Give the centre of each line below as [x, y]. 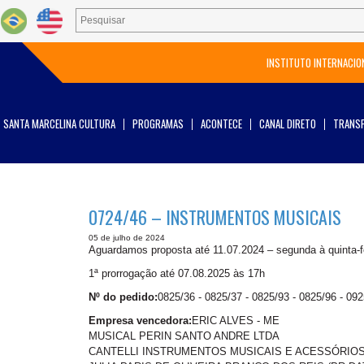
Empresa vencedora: [140, 321]
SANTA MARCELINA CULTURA [59, 123]
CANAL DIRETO [288, 123]
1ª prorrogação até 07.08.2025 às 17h [177, 273]
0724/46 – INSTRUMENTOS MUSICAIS [215, 217]
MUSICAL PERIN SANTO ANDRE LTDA [184, 336]
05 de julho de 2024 [127, 238]
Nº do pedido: [123, 297]
